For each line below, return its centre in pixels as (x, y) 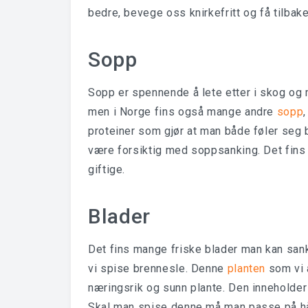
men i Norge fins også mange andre (183, 112)
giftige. (107, 169)
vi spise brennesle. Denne (158, 268)
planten (246, 268)
